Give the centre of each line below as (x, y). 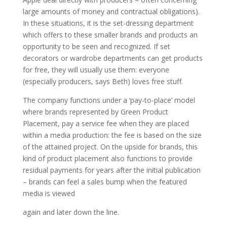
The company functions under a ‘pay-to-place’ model (109, 100)
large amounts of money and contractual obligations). (111, 12)
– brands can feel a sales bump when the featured (105, 182)
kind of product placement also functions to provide (107, 159)
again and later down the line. (71, 212)
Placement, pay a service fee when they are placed (106, 124)
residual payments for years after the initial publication (111, 170)
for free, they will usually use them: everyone (96, 70)
